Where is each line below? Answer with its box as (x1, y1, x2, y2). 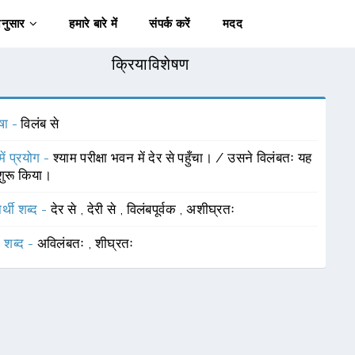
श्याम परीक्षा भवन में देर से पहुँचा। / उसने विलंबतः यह (52, 150, 312, 166)
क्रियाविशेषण (112, 55, 189, 74)
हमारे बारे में (69, 17, 118, 31)
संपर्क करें (149, 17, 191, 31)
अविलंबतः (36, 235, 88, 251)
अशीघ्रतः (186, 201, 235, 217)
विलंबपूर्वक (126, 201, 180, 217)
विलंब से (21, 116, 59, 132)
